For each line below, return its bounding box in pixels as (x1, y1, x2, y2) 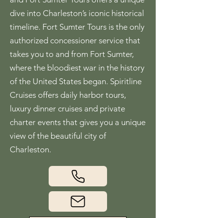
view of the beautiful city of (10, 131, 106, 141)
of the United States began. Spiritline (10, 76, 142, 86)
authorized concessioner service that (10, 36, 140, 45)
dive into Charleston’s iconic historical (10, 8, 144, 18)
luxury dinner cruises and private (10, 104, 125, 113)
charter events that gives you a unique (10, 117, 145, 127)
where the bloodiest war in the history (10, 63, 145, 73)
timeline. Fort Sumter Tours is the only (10, 22, 145, 32)
